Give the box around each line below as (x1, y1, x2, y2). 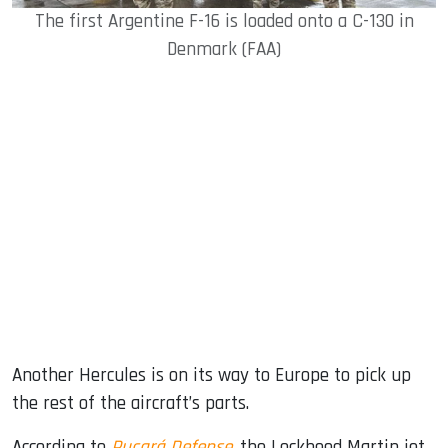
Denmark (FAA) (167, 37, 281, 63)
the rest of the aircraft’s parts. (12, 391, 249, 417)
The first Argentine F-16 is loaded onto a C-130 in (34, 9, 414, 35)
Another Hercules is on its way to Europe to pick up (12, 363, 411, 389)
